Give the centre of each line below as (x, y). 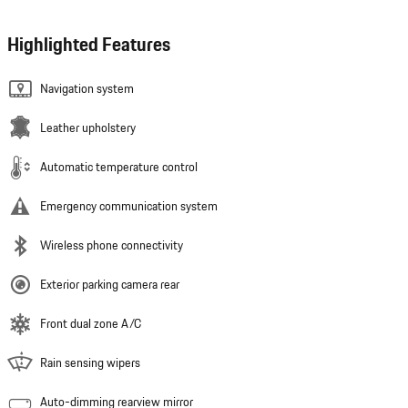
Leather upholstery (88, 128)
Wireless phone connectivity (112, 245)
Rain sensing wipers (90, 363)
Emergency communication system (129, 206)
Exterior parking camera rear (110, 285)
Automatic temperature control (119, 167)
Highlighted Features (89, 45)
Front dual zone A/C (91, 324)
